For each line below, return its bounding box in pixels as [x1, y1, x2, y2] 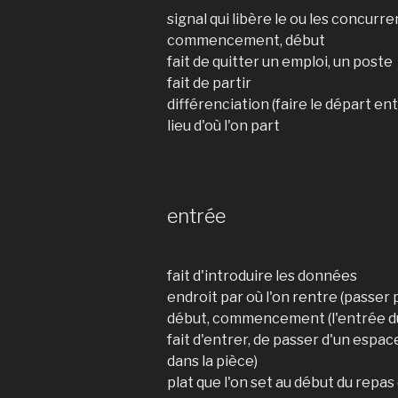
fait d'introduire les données [167, 267, 357, 284]
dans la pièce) [167, 352, 258, 370]
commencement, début [167, 32, 325, 49]
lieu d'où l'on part [167, 117, 280, 134]
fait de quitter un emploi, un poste [167, 53, 393, 70]
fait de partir [167, 75, 251, 92]
